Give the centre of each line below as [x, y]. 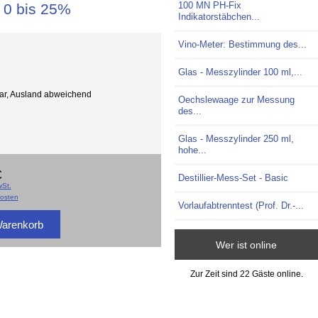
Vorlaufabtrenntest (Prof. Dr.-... [241, 206]
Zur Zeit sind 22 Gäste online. [246, 274]
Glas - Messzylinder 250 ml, [236, 139]
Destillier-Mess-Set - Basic [234, 178]
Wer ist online [247, 245]
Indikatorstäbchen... [219, 17]
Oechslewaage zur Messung [237, 100]
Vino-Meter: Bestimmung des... [243, 45]
